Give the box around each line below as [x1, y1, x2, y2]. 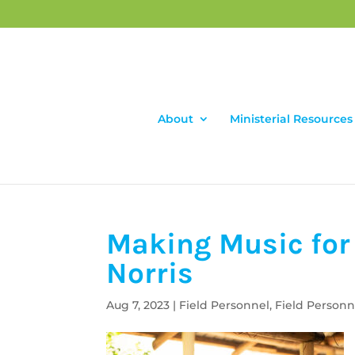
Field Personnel [179, 298, 270, 312]
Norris [106, 256, 194, 290]
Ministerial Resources [229, 112, 353, 126]
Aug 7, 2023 [106, 298, 170, 312]
